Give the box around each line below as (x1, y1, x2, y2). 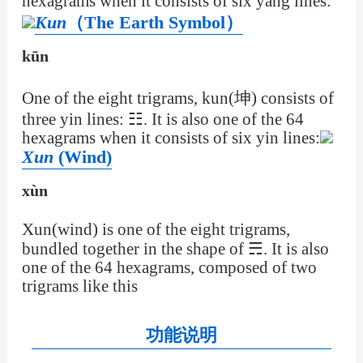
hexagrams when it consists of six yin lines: (21, 129, 320, 147)
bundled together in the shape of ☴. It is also (21, 240, 329, 258)
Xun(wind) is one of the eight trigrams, (21, 220, 290, 239)
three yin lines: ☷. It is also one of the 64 (21, 110, 304, 129)
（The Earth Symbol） (66, 12, 243, 32)
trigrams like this (21, 277, 138, 296)
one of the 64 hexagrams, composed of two (21, 258, 317, 277)
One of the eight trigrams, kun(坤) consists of (21, 89, 334, 108)
